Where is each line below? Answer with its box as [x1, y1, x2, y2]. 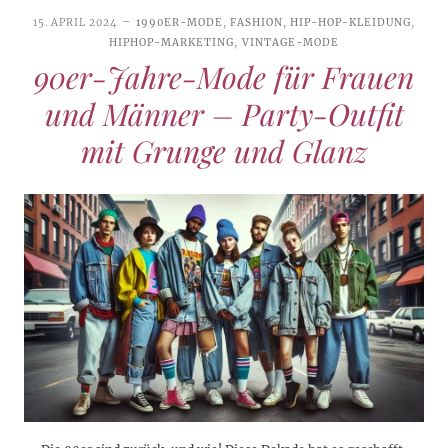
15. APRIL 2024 [32, 15, 117, 29]
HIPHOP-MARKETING [109, 35, 235, 49]
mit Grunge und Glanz [81, 130, 367, 171]
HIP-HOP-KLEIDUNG [290, 15, 412, 29]
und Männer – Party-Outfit [44, 93, 404, 134]
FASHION [230, 15, 284, 29]
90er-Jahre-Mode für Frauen [34, 56, 414, 97]
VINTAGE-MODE [241, 35, 339, 49]
